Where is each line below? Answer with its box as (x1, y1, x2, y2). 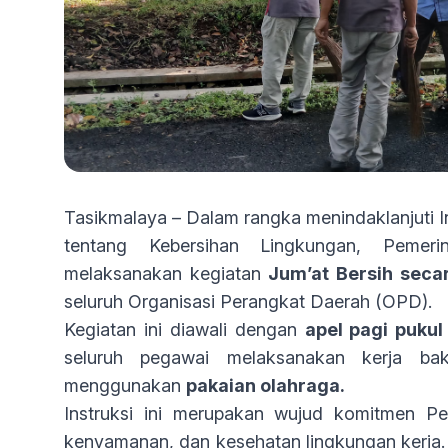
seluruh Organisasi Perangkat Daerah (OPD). (64, 291, 432, 312)
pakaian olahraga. (186, 375, 345, 396)
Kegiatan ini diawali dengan (64, 319, 305, 340)
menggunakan (64, 375, 186, 396)
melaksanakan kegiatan (64, 263, 269, 284)
